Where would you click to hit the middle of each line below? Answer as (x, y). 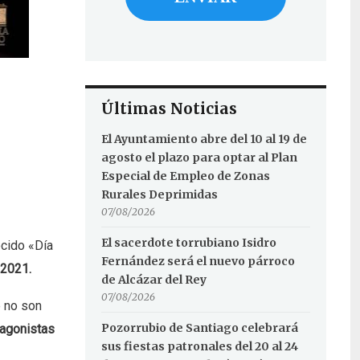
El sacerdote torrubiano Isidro (188, 243)
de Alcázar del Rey (153, 280)
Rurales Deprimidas (159, 194)
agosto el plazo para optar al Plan (199, 157)
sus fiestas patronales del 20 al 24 (199, 346)
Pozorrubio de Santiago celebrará (199, 328)
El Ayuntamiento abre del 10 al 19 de (204, 139)
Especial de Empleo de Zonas (185, 176)
